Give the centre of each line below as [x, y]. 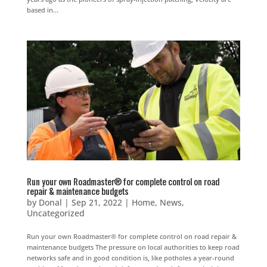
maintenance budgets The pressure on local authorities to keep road [133, 247]
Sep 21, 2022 [97, 203]
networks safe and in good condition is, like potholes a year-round [130, 258]
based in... [42, 10]
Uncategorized [55, 213]
